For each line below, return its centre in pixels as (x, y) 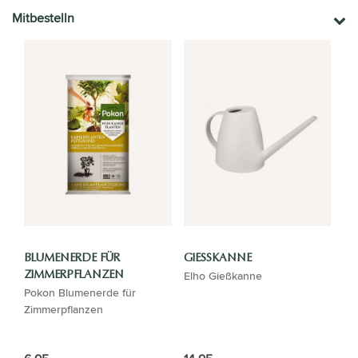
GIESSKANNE (215, 258)
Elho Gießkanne (223, 275)
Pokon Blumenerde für (80, 292)
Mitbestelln (43, 18)
